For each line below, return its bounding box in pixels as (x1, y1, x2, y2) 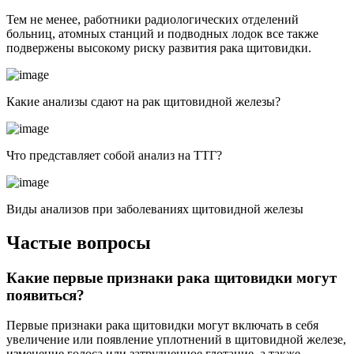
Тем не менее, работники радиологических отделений (6, 12, 299, 26)
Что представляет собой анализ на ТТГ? (6, 148, 222, 162)
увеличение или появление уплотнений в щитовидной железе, (6, 333, 346, 347)
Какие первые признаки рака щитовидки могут (6, 269, 337, 286)
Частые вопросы (6, 232, 151, 253)
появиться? (6, 286, 85, 303)
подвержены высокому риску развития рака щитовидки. (6, 40, 311, 55)
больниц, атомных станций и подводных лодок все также (6, 26, 318, 40)
